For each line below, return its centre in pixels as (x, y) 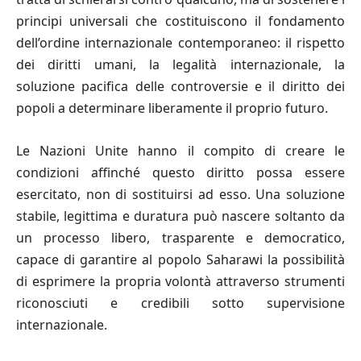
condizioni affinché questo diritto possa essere (180, 172)
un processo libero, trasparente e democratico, (180, 237)
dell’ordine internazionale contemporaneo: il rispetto (180, 42)
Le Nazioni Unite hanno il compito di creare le (180, 150)
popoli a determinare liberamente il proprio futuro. (172, 108)
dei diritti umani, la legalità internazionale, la (180, 64)
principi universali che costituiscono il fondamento (180, 21)
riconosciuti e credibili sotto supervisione (180, 303)
